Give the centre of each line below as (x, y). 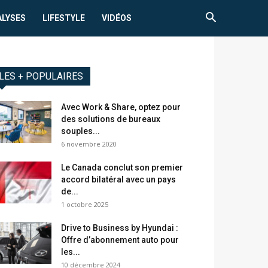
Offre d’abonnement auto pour (120, 240)
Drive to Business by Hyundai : (120, 228)
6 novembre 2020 (89, 144)
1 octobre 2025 (85, 205)
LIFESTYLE (64, 18)
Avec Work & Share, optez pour (121, 107)
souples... (80, 131)
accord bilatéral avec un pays (118, 180)
